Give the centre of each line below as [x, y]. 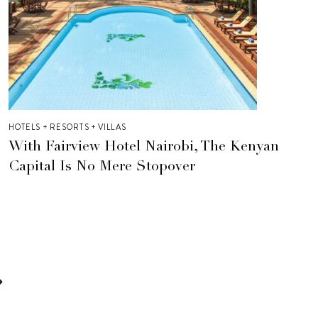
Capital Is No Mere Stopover [102, 167]
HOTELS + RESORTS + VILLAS [67, 127]
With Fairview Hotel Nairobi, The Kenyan [143, 147]
